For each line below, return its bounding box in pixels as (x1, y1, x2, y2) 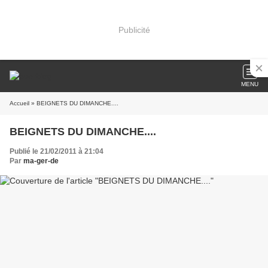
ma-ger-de (23, 157, 59, 165)
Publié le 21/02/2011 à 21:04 (10, 147, 103, 156)
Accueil (10, 100, 29, 106)
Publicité (118, 25, 150, 35)
